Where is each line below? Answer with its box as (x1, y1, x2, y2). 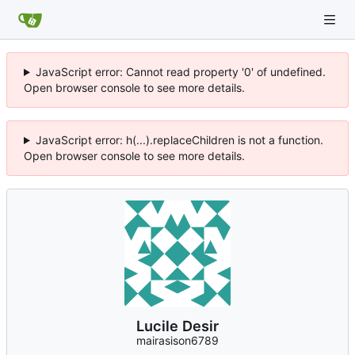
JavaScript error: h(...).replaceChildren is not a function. (35, 133, 323, 147)
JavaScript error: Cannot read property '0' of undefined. (35, 65, 326, 78)
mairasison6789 (136, 334, 219, 348)
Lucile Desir (136, 317, 219, 335)
